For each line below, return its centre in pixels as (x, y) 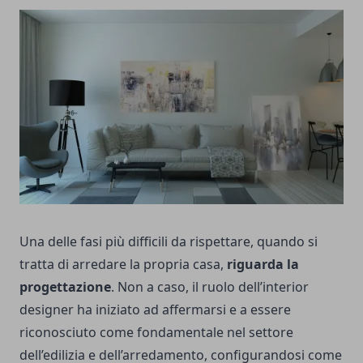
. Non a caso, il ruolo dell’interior (210, 287)
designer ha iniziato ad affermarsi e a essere (155, 310)
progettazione (65, 287)
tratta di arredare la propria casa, (123, 264)
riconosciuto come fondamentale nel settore (156, 332)
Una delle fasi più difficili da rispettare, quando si (169, 241)
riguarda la (263, 264)
